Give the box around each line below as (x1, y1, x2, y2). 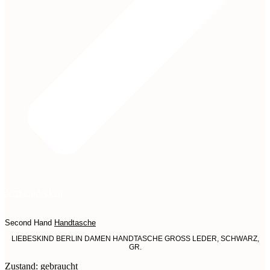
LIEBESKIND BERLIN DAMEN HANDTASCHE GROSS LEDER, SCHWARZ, (11, 234, 259, 243)
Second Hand (5, 218, 54, 228)
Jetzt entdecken (5, 187, 63, 198)
